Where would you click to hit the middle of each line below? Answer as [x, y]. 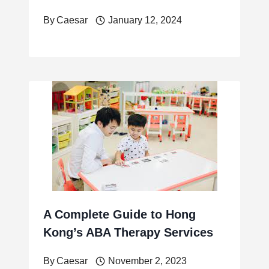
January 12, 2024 [145, 20]
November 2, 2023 [147, 261]
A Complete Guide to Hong [119, 215]
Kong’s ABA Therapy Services [128, 233]
